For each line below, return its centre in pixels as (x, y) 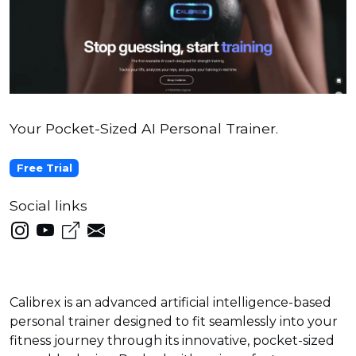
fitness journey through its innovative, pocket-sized (172, 341)
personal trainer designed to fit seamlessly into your (174, 322)
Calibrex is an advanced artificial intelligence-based (170, 303)
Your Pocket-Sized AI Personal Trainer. (144, 129)
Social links (48, 205)
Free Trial (44, 168)
